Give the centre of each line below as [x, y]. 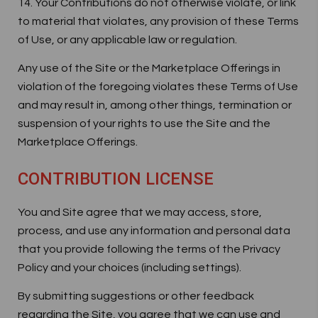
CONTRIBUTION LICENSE [116, 179]
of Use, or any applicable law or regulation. [127, 40]
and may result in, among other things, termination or [155, 105]
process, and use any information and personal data [154, 231]
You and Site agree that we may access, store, [140, 212]
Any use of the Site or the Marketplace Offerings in [149, 68]
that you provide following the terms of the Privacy [149, 249]
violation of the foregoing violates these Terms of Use [158, 87]
